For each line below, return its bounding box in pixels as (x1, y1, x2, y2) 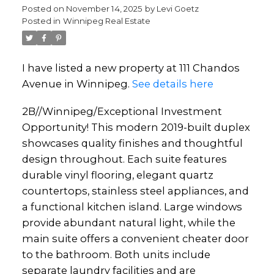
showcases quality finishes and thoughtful (21, 137, 243, 150)
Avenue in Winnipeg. (21, 77, 132, 90)
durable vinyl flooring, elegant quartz (21, 169, 213, 182)
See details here (131, 77, 213, 90)
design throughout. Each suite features (21, 153, 227, 166)
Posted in (21, 15, 61, 26)
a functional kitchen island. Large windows (21, 201, 242, 213)
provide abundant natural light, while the (21, 217, 235, 229)
